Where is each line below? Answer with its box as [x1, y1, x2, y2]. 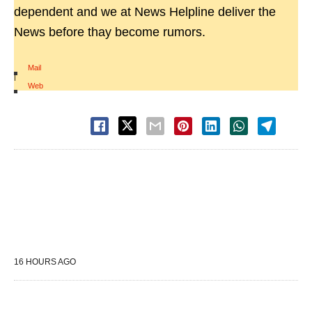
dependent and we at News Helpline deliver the [14, 5, 276, 19]
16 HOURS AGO [14, 257, 76, 267]
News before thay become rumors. [14, 25, 205, 40]
